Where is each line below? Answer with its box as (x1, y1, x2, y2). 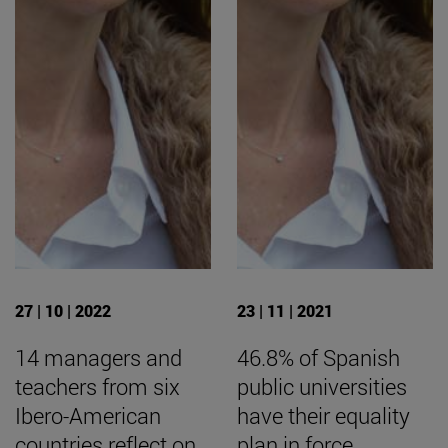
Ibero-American (15, 400, 161, 430)
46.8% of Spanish (237, 342, 400, 372)
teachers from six (15, 371, 180, 401)
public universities (237, 371, 407, 401)
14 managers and (15, 342, 182, 372)
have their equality (237, 400, 410, 430)
